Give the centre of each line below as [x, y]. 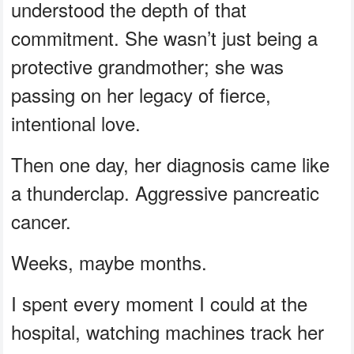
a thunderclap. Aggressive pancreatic [166, 192]
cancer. [41, 220]
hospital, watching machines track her [168, 331]
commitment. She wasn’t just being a [165, 37]
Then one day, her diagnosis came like [171, 164]
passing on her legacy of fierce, [141, 94]
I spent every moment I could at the [160, 303]
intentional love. [76, 122]
